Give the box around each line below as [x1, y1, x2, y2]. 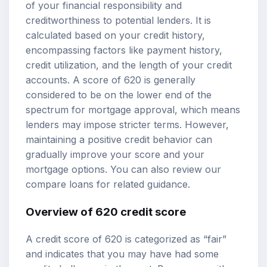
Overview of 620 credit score [26, 204, 186, 219]
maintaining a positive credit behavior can [26, 133, 212, 146]
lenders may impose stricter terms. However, [26, 119, 229, 131]
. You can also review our [105, 163, 221, 176]
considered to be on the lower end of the [26, 89, 212, 101]
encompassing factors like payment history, [26, 44, 222, 57]
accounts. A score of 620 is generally [26, 74, 195, 86]
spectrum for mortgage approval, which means [26, 104, 240, 116]
